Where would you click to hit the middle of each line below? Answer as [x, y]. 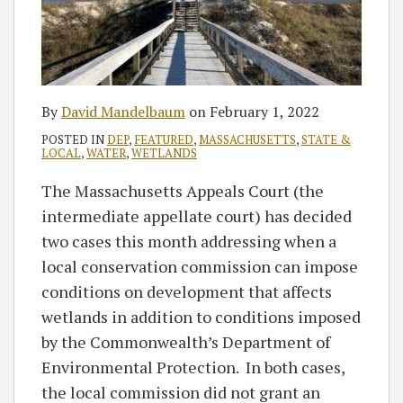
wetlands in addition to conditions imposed [201, 317]
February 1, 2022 [264, 112]
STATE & [326, 139]
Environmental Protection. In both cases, [193, 367]
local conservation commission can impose [200, 266]
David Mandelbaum [123, 112]
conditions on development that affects [187, 291]
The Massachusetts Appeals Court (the [183, 191]
